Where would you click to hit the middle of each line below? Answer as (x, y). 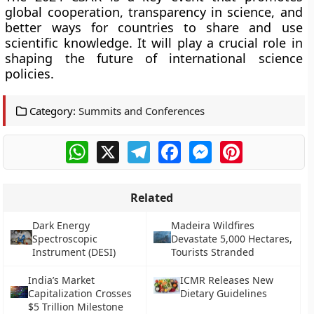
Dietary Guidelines (223, 293)
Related (152, 198)
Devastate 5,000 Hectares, (232, 239)
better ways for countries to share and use (154, 27)
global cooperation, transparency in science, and (154, 12)
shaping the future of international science (154, 58)
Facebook (206, 146)
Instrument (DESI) (74, 252)
